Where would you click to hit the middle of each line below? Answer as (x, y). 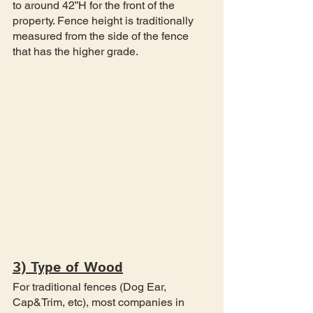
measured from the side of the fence (102, 36)
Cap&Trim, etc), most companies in (100, 302)
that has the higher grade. (75, 51)
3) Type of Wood (68, 268)
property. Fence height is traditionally (104, 20)
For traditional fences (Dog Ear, (91, 286)
